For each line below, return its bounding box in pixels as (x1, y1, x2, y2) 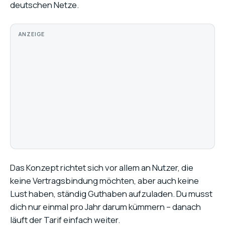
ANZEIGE (19, 30, 45, 38)
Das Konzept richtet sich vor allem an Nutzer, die (10, 161, 193, 173)
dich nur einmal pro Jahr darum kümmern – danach (10, 200, 201, 212)
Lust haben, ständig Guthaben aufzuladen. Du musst (10, 187, 212, 199)
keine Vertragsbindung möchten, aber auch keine (10, 174, 199, 186)
